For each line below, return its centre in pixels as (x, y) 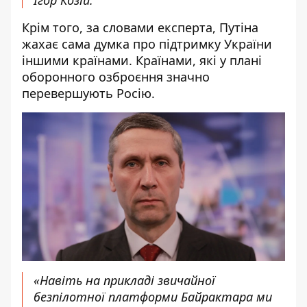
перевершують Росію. (88, 93)
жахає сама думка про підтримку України (147, 44)
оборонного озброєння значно (116, 77)
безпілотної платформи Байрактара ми (153, 296)
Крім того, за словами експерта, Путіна (140, 27)
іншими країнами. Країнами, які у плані (142, 60)
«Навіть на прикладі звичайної (124, 280)
